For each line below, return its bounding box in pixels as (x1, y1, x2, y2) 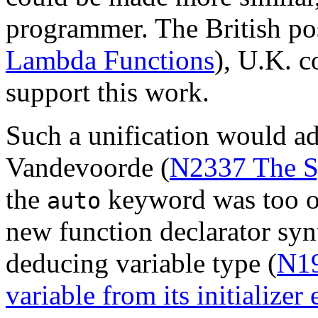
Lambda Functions (6, 44, 214, 75)
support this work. (6, 76, 209, 107)
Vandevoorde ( (6, 151, 170, 182)
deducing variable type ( (6, 247, 277, 278)
